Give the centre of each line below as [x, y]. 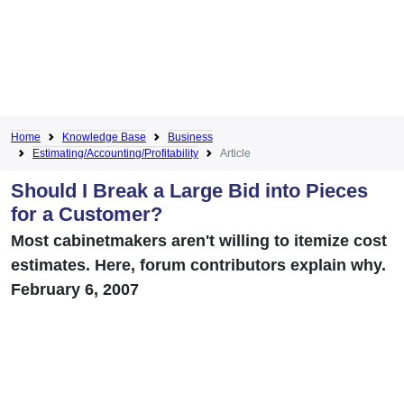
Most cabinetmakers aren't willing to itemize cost [199, 240]
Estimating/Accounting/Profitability [115, 153]
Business [190, 137]
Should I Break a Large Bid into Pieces [189, 190]
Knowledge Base [104, 137]
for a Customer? [87, 214]
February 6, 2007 [75, 289]
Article [235, 153]
